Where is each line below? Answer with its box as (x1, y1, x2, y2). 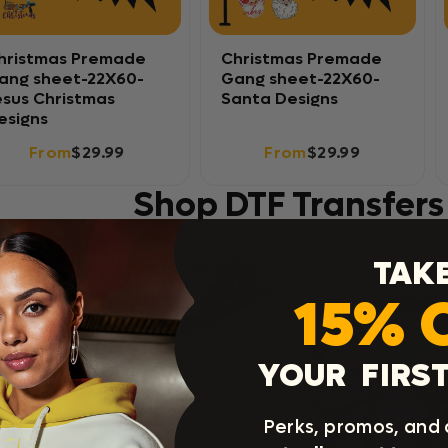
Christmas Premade (220, 48, 382, 69)
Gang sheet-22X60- (220, 68, 380, 89)
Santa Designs (220, 88, 338, 109)
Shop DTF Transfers (132, 183, 444, 227)
